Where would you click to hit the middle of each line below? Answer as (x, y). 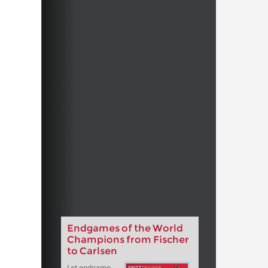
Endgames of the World (125, 229)
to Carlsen (92, 251)
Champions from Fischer (128, 240)
